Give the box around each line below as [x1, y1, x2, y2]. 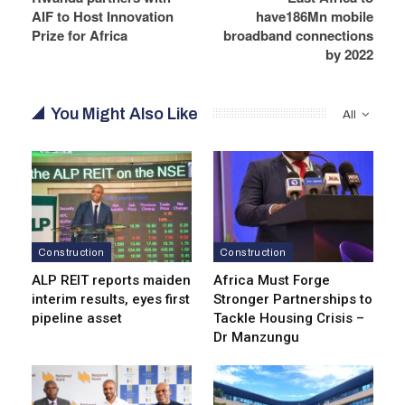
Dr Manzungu [213, 329, 299, 346]
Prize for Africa [32, 24, 127, 45]
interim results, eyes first [32, 291, 190, 308]
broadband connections [223, 24, 373, 45]
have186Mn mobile [256, 5, 373, 26]
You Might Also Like [51, 104, 198, 123]
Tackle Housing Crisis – [213, 310, 364, 327]
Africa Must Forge [213, 272, 330, 289]
